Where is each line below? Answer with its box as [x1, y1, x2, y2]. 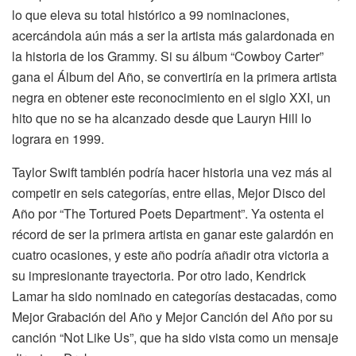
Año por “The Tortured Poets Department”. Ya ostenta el [12, 204, 324, 223]
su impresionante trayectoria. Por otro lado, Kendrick [12, 266, 306, 285]
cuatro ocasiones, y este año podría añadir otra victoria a [12, 246, 329, 265]
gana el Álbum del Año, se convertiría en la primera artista [12, 68, 337, 87]
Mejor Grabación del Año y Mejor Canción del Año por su [12, 308, 333, 327]
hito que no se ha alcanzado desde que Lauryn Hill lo [12, 109, 311, 128]
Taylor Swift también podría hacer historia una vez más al [12, 163, 332, 182]
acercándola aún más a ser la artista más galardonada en [12, 26, 335, 45]
